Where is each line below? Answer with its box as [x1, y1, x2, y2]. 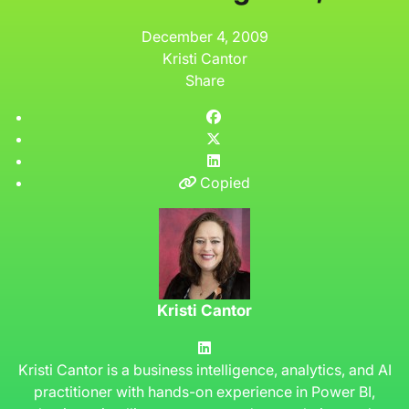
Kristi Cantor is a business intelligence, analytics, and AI [17, 360, 392, 379]
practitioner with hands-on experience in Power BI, [34, 382, 375, 401]
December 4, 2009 [141, 26, 268, 46]
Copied [199, 173, 250, 192]
